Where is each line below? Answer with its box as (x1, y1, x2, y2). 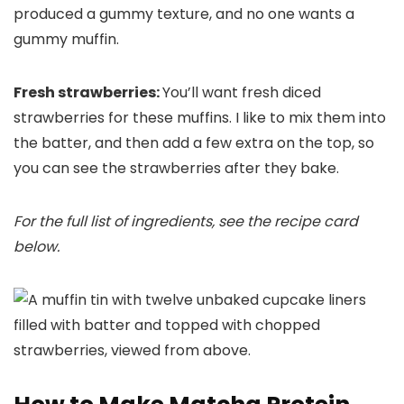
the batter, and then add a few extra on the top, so (14, 133, 374, 154)
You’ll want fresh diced (162, 82, 321, 104)
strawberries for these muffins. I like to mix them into (14, 107, 386, 129)
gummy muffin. (14, 29, 119, 50)
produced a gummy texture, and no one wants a (14, 4, 354, 25)
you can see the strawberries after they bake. (14, 158, 339, 179)
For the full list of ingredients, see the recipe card (14, 211, 358, 233)
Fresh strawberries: (14, 82, 162, 104)
